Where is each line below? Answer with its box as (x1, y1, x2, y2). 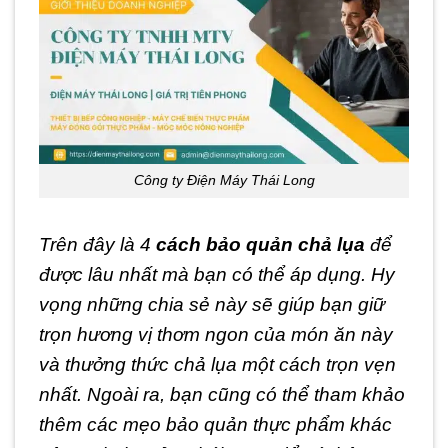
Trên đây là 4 (39, 234, 156, 256)
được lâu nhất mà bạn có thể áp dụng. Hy (39, 264, 395, 286)
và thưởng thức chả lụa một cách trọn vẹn (39, 354, 396, 376)
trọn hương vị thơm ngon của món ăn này (39, 324, 393, 346)
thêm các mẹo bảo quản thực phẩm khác (39, 414, 392, 436)
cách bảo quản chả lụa (156, 234, 365, 256)
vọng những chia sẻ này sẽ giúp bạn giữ (39, 294, 385, 316)
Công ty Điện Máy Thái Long (133, 172, 315, 189)
